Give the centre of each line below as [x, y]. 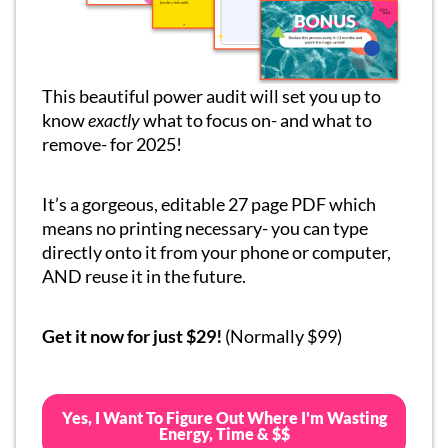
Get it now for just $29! [133, 336]
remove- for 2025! [112, 144]
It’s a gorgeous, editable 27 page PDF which [209, 204]
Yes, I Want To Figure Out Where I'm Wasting [224, 417]
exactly [114, 120]
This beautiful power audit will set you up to [211, 96]
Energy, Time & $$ [224, 433]
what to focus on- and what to [256, 120]
